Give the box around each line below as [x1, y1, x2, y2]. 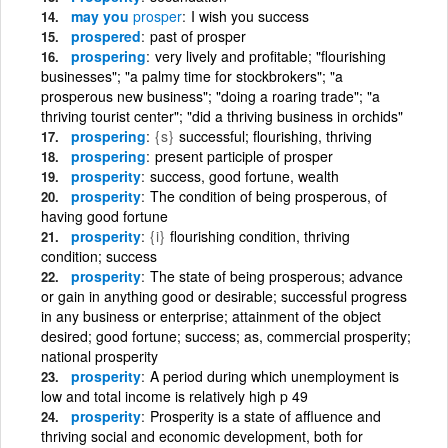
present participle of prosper [155, 145, 333, 166]
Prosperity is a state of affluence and [150, 405, 381, 426]
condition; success [41, 245, 157, 266]
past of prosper [150, 25, 246, 46]
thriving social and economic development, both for [41, 425, 363, 446]
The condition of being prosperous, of [150, 185, 387, 206]
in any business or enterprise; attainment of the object [41, 305, 381, 326]
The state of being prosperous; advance [150, 265, 403, 286]
